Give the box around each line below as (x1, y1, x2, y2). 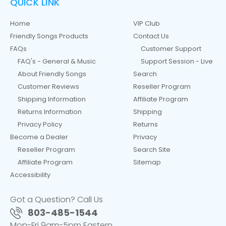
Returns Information (17, 106, 82, 117)
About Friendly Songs (17, 69, 86, 79)
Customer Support (140, 43, 201, 53)
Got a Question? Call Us (10, 193, 103, 205)
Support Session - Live (140, 56, 213, 66)
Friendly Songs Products (10, 31, 88, 41)
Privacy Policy (17, 119, 62, 129)
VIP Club (133, 18, 160, 28)
